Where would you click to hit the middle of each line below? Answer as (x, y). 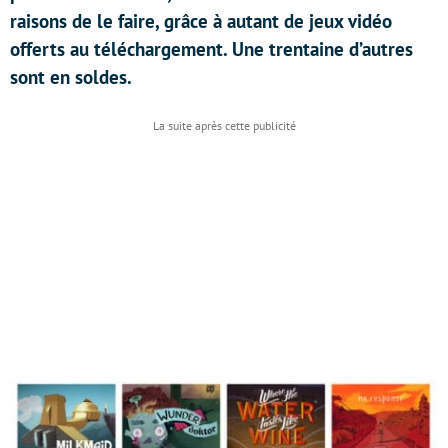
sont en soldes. (71, 77)
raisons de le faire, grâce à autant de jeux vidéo (201, 21)
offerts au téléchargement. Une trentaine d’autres (211, 49)
